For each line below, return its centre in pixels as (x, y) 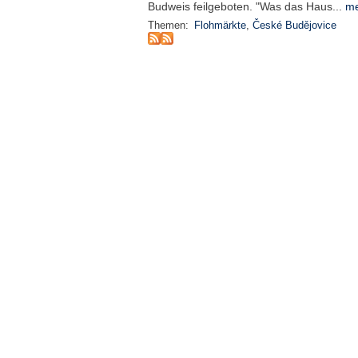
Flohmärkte (220, 26)
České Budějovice (294, 26)
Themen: (169, 26)
